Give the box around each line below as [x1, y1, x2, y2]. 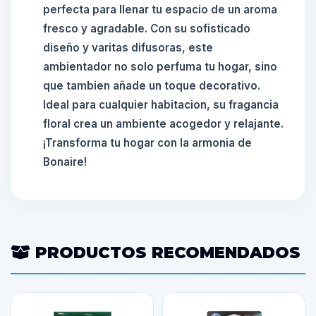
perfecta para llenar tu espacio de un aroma [43, 3, 277, 16]
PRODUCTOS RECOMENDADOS [30, 243, 300, 262]
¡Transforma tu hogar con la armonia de [43, 136, 252, 150]
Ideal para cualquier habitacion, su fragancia [43, 98, 279, 111]
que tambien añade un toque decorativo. [43, 79, 260, 92]
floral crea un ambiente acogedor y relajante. [43, 117, 284, 130]
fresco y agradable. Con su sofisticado [43, 22, 250, 35]
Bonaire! [43, 155, 87, 169]
